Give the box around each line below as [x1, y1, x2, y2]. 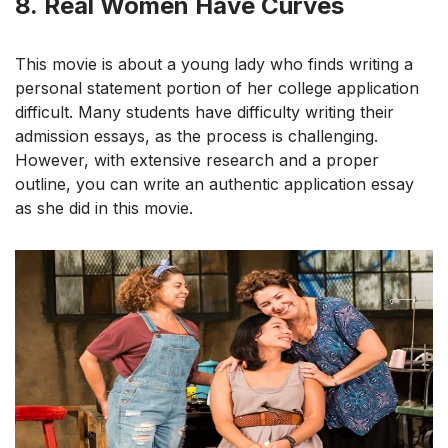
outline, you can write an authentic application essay [15, 173, 414, 194]
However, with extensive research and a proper [15, 149, 379, 170]
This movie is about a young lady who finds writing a [15, 53, 413, 74]
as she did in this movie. [15, 197, 193, 218]
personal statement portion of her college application [15, 77, 419, 98]
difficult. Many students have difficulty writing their [15, 101, 394, 122]
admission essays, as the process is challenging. [15, 125, 378, 146]
